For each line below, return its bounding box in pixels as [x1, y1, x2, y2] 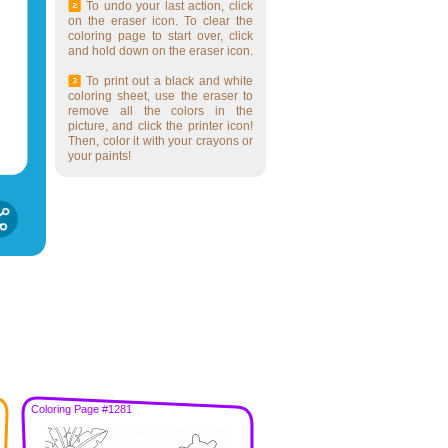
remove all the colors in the [68, 104, 253, 118]
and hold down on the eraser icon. [68, 44, 253, 58]
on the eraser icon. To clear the [68, 14, 253, 28]
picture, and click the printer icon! [68, 119, 253, 133]
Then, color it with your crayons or [68, 134, 253, 148]
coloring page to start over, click [68, 29, 253, 43]
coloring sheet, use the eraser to [68, 89, 253, 103]
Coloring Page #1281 [31, 403, 132, 415]
